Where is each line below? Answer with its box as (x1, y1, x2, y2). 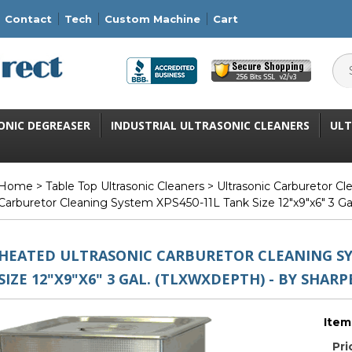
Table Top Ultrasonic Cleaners (46, 179, 204, 193)
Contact (5, 12, 52, 25)
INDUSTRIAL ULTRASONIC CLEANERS (111, 118, 310, 133)
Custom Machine (104, 12, 200, 25)
